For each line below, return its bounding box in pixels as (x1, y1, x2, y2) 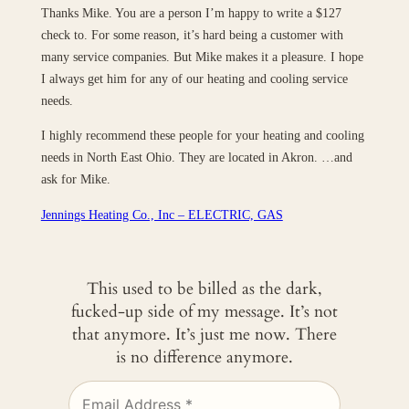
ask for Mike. (40, 172, 110, 187)
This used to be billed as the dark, (87, 277, 322, 300)
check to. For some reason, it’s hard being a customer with (40, 26, 343, 42)
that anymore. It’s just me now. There (72, 322, 337, 346)
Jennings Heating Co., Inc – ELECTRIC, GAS (40, 206, 283, 222)
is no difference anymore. (116, 345, 293, 369)
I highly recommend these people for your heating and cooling (40, 128, 364, 143)
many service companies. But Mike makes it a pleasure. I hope (40, 48, 363, 64)
